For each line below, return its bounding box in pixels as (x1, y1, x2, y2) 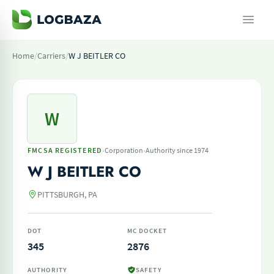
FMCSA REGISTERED (28, 146, 103, 155)
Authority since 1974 (146, 146, 209, 155)
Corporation (105, 146, 144, 155)
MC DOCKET (127, 226, 167, 235)
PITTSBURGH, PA (37, 189, 97, 200)
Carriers (37, 50, 65, 61)
